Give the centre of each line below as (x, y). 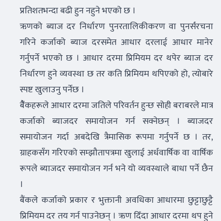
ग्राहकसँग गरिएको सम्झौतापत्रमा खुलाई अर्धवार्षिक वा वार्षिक (116, 153)
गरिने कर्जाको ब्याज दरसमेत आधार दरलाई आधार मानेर (116, 42)
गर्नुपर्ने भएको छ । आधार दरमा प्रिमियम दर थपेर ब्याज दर (116, 58)
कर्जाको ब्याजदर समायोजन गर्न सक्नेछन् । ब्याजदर (116, 121)
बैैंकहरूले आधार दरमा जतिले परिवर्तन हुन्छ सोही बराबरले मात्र (116, 106)
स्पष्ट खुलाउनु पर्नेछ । (53, 90)
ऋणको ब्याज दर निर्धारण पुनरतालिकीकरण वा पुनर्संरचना (116, 27)
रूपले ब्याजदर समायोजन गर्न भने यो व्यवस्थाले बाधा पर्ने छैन (116, 169)
